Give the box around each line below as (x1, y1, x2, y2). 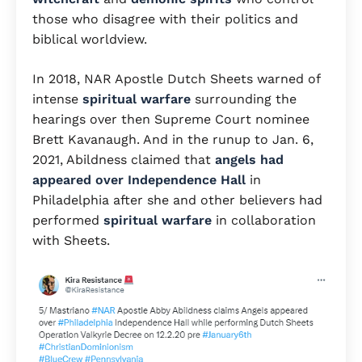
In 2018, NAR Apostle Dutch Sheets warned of (32, 71, 320, 87)
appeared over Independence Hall (32, 172, 250, 188)
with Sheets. (32, 233, 114, 249)
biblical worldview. (32, 32, 151, 48)
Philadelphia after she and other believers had (32, 192, 322, 208)
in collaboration (212, 213, 316, 229)
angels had (215, 152, 284, 168)
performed (32, 213, 103, 229)
